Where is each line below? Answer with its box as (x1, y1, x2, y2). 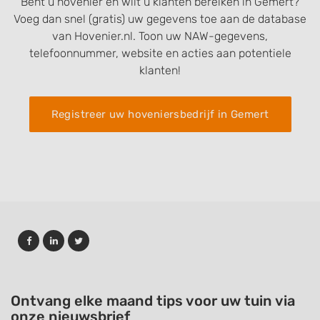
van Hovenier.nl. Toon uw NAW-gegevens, (52, 29, 268, 44)
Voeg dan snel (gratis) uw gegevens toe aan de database (14, 12, 306, 26)
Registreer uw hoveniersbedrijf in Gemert (51, 108, 269, 121)
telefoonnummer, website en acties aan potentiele (29, 46, 291, 61)
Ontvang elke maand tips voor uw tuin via (11, 292, 295, 310)
